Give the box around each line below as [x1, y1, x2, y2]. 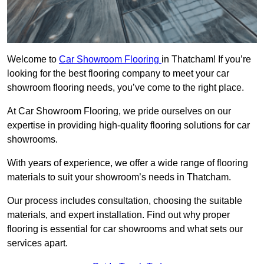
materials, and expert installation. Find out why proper [7, 210, 230, 220]
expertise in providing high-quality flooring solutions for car [7, 120, 250, 131]
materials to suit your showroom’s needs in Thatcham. [7, 172, 231, 183]
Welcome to [7, 54, 59, 65]
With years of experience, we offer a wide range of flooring [7, 158, 248, 169]
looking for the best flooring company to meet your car [7, 68, 229, 79]
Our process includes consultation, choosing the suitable [7, 196, 242, 206]
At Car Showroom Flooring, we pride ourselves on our [7, 106, 231, 117]
